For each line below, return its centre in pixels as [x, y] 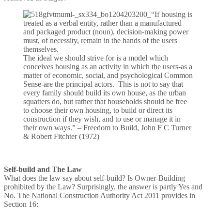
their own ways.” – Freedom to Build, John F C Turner [107, 128]
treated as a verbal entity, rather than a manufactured [102, 23]
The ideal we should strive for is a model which [96, 58]
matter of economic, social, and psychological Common [108, 76]
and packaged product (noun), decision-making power [106, 32]
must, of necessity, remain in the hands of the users [100, 41]
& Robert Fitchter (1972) [61, 137]
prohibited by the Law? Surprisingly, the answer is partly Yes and [103, 187]
